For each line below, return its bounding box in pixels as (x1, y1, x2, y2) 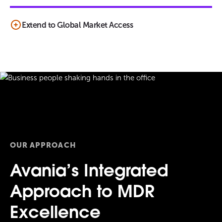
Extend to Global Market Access (22, 20, 133, 30)
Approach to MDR (10, 184, 155, 202)
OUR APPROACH (10, 140, 76, 150)
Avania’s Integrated (10, 163, 168, 181)
